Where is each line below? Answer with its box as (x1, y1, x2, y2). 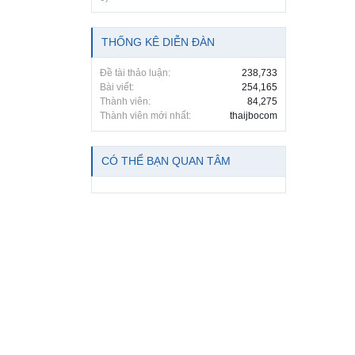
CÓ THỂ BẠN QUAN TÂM (101, 155, 231, 167)
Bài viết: (100, 82, 134, 93)
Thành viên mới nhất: (100, 110, 191, 121)
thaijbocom (230, 110, 277, 121)
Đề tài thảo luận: (100, 67, 170, 78)
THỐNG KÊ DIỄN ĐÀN (101, 36, 215, 48)
